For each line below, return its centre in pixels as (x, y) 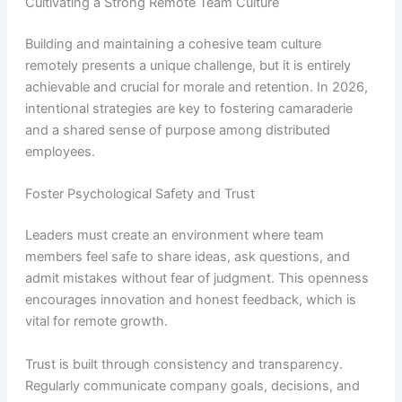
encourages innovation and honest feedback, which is (190, 300)
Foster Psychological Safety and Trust (140, 194)
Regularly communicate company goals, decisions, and (192, 385)
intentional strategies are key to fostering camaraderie (188, 108)
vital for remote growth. (96, 322)
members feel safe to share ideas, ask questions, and (187, 257)
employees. (60, 151)
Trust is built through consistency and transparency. (184, 364)
